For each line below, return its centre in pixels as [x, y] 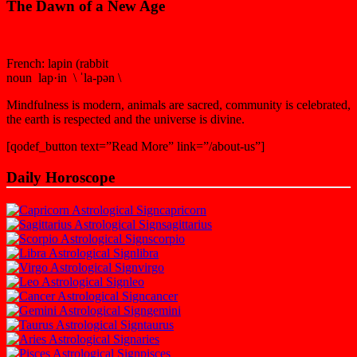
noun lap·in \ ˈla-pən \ [64, 78]
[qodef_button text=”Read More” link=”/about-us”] [135, 147]
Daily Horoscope [61, 178]
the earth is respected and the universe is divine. [126, 120]
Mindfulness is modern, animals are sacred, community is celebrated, [178, 105]
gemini [164, 310]
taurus [159, 324]
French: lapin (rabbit [57, 64]
